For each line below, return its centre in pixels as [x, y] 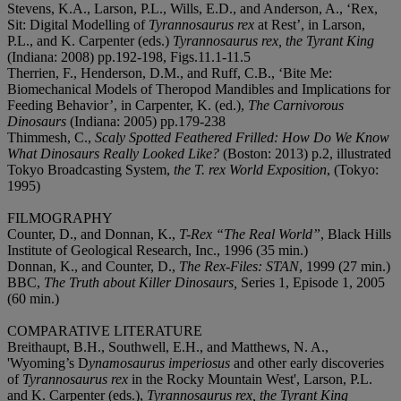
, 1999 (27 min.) [345, 266]
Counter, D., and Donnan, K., [93, 234]
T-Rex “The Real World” [250, 234]
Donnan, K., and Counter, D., [93, 266]
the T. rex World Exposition [250, 169]
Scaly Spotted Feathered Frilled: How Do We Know [242, 137]
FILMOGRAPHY [60, 218]
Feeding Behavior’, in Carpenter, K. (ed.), [128, 105]
